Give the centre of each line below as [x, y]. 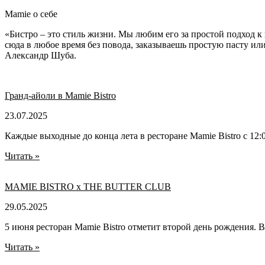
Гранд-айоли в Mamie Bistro [60, 95]
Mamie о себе [31, 14]
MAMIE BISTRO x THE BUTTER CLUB [88, 186]
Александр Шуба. [41, 55]
